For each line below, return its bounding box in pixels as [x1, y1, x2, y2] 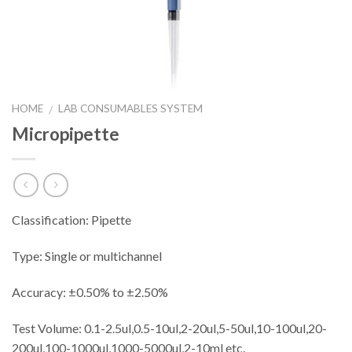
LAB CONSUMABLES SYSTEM [58, 102, 203, 115]
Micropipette [12, 123, 119, 145]
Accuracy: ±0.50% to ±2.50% [12, 284, 168, 300]
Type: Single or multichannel [12, 248, 162, 264]
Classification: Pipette [12, 212, 131, 228]
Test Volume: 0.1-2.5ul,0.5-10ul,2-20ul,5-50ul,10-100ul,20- [12, 320, 327, 335]
